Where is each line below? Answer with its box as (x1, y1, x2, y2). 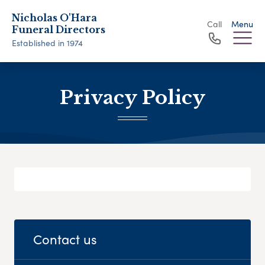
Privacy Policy (60, 86, 205, 109)
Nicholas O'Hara (12, 12, 97, 24)
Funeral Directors (12, 24, 105, 35)
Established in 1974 (12, 37, 83, 49)
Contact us (33, 230, 97, 249)
